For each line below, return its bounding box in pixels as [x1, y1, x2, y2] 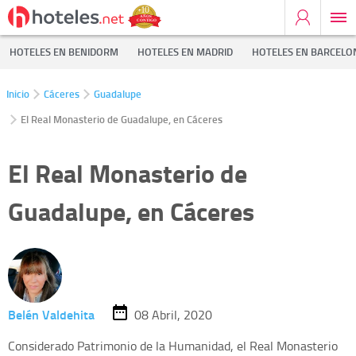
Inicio [6, 87, 29, 101]
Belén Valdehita [8, 304, 95, 323]
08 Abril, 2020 [134, 305, 213, 323]
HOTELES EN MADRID [137, 44, 233, 59]
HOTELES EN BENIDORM [10, 44, 118, 59]
